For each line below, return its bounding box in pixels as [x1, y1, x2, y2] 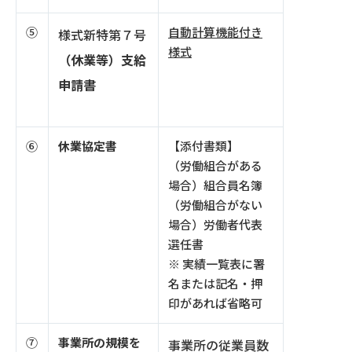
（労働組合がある [168, 159, 262, 174]
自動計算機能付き [168, 25, 262, 40]
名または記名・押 [168, 277, 262, 291]
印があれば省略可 [168, 296, 262, 311]
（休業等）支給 [58, 53, 146, 68]
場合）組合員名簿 [168, 178, 262, 193]
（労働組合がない [168, 198, 262, 213]
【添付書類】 [168, 139, 239, 154]
